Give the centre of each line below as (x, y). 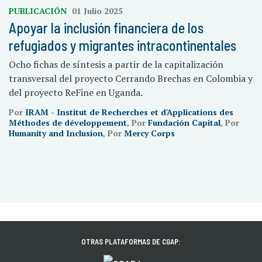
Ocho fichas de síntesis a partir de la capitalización (116, 64)
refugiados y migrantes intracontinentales (123, 45)
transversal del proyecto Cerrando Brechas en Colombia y (131, 78)
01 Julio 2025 (97, 11)
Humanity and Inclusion (56, 133)
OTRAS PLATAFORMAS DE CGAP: (131, 242)
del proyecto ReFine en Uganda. (76, 92)
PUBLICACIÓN (39, 11)
